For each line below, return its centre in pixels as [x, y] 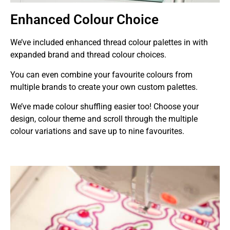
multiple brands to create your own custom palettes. [105, 87]
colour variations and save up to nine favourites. [97, 131]
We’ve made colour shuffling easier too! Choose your [104, 107]
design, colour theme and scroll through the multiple [104, 119]
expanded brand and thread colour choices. [89, 55]
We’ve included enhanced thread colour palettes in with [109, 43]
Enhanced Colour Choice [84, 20]
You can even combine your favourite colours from [101, 74]
